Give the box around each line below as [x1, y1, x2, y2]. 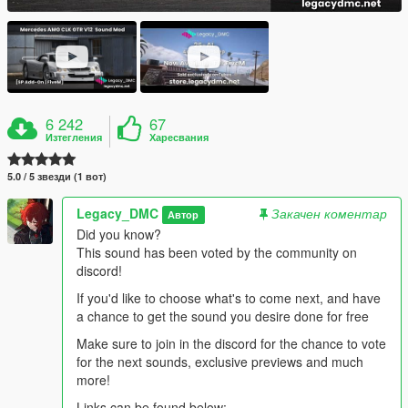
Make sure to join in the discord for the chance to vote [76, 334, 386, 353]
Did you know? [76, 225, 161, 244]
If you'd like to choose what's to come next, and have [76, 289, 381, 308]
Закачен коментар [271, 204, 387, 223]
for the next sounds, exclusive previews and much [76, 352, 363, 372]
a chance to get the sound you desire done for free [76, 307, 369, 326]
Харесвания [149, 130, 209, 145]
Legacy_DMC [76, 204, 158, 223]
